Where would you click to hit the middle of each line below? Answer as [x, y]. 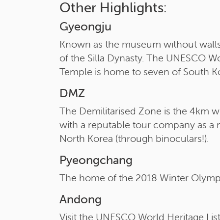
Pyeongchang [96, 160]
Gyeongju [85, 26]
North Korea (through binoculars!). [134, 138]
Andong [80, 199]
